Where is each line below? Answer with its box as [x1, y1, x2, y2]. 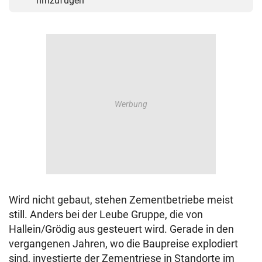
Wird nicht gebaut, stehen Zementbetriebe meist [9, 194, 233, 206]
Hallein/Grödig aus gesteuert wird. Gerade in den [9, 223, 234, 236]
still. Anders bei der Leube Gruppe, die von [9, 208, 203, 221]
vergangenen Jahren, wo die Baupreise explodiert [9, 237, 238, 250]
